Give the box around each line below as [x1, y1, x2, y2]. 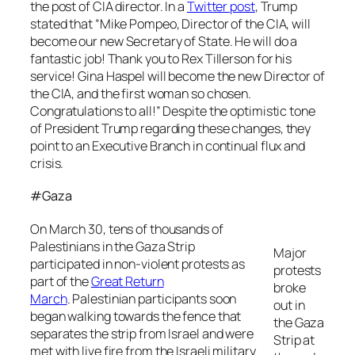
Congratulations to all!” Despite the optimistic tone [30, 101, 315, 120]
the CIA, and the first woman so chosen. [30, 84, 252, 102]
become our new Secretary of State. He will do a [30, 32, 298, 50]
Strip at [273, 330, 315, 349]
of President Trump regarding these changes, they [30, 119, 311, 137]
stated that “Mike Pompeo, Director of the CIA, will [30, 14, 311, 32]
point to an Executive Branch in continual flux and [30, 136, 305, 155]
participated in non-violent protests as [30, 254, 246, 273]
